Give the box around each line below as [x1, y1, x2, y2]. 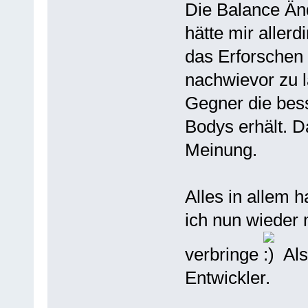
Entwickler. [184, 267, 270, 288]
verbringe [184, 243, 263, 265]
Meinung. [184, 139, 257, 160]
